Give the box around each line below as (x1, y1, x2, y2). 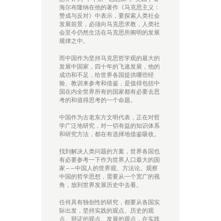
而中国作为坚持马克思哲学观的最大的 (59, 54, 160, 62)
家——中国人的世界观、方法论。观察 (59, 164, 158, 172)
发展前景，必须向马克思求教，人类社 (59, 20, 160, 28)
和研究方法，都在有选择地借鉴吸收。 (59, 130, 160, 138)
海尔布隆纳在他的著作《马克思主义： (59, 3, 160, 11)
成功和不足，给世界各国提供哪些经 (59, 71, 154, 79)
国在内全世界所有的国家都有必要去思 (59, 88, 160, 96)
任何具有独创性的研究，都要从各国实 (59, 198, 160, 206)
